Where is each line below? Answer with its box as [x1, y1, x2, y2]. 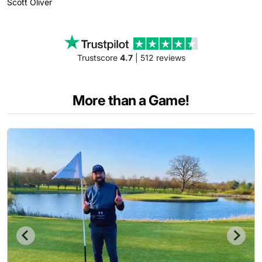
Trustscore [77, 53, 120, 63]
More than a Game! [72, 92, 189, 109]
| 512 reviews [132, 53, 185, 63]
